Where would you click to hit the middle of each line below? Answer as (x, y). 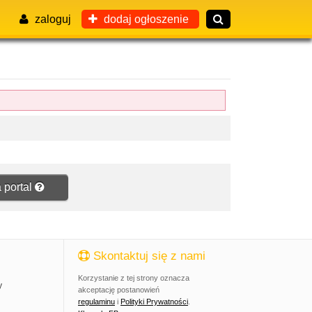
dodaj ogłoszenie (145, 19)
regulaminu (96, 301)
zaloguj (52, 19)
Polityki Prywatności (154, 301)
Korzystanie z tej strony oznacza (134, 278)
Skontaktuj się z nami (148, 256)
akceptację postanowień (119, 289)
